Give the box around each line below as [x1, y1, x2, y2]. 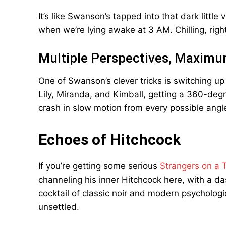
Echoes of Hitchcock [38, 131, 181, 148]
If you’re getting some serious [38, 161, 160, 171]
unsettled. [38, 202, 79, 212]
